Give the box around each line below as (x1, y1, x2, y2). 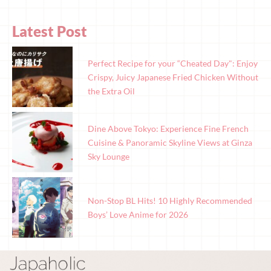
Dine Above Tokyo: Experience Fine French (88, 123, 249, 134)
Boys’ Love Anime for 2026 (88, 209, 188, 220)
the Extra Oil (88, 85, 135, 96)
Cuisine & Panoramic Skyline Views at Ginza (88, 137, 252, 148)
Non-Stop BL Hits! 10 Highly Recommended (88, 195, 252, 206)
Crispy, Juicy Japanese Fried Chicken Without (88, 71, 258, 82)
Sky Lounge (88, 151, 129, 162)
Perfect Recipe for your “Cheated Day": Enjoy (88, 57, 258, 68)
